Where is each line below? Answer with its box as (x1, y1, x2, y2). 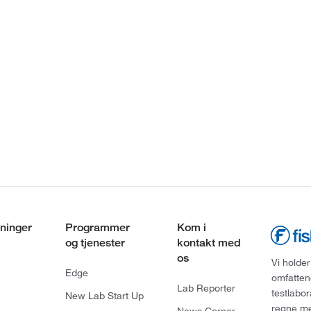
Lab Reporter (176, 282, 235, 295)
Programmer (65, 221, 130, 235)
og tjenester (65, 236, 125, 250)
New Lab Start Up (65, 289, 144, 303)
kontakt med (176, 236, 241, 250)
